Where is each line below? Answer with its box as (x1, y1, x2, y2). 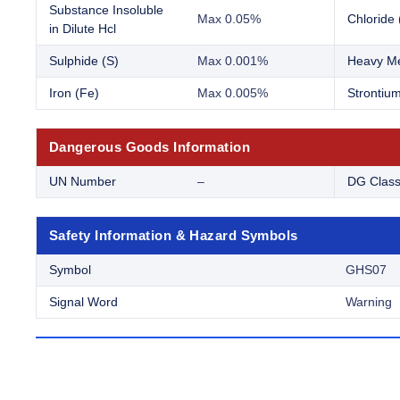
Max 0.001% (197, 54, 268, 69)
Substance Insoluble (49, 3, 163, 18)
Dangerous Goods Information (49, 139, 251, 155)
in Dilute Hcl (49, 21, 116, 37)
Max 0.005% (197, 86, 268, 101)
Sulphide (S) (49, 54, 119, 69)
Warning (346, 295, 392, 310)
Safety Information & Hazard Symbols (49, 228, 298, 244)
